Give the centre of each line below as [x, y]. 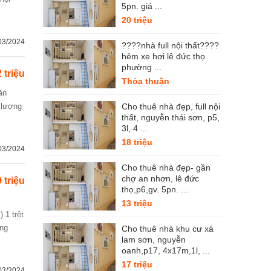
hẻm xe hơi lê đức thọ [163, 56]
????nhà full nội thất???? [170, 45]
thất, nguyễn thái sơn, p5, [171, 117]
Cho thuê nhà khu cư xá [168, 229]
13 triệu [137, 203]
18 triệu [137, 142]
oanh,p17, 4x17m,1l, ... [166, 250]
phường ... [142, 67]
